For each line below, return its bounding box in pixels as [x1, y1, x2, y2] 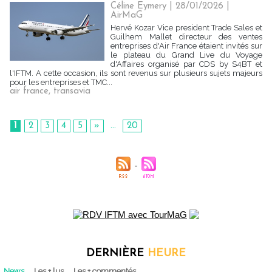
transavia [53, 87, 90, 96]
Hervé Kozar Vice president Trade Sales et [110, 23, 262, 32]
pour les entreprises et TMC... [10, 78, 112, 87]
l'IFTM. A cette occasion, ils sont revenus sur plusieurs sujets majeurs [10, 69, 262, 78]
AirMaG [110, 11, 143, 20]
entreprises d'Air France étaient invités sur [110, 41, 262, 50]
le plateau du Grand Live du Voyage [110, 50, 262, 59]
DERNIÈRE [86, 248, 148, 259]
